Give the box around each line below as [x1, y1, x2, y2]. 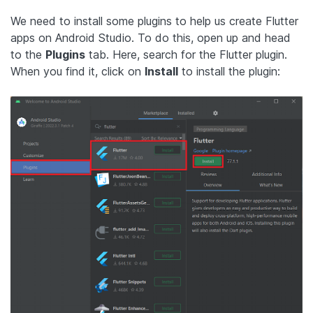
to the [10, 48, 45, 61]
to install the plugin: [178, 64, 280, 78]
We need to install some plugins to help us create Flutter [10, 14, 298, 28]
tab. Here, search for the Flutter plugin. [85, 48, 287, 61]
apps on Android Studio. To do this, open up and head [10, 31, 291, 45]
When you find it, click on [10, 64, 145, 78]
